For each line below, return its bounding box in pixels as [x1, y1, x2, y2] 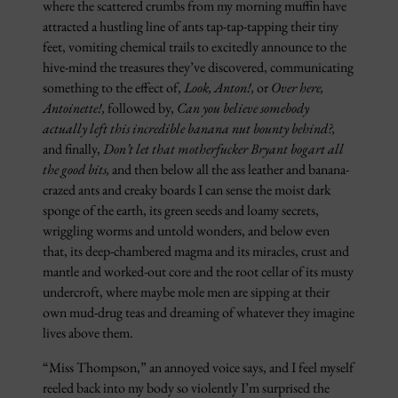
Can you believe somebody [177, 99, 309, 118]
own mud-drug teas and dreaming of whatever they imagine [43, 303, 354, 322]
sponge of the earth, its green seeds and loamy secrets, [43, 201, 319, 220]
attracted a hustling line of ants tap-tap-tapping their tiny [43, 17, 338, 36]
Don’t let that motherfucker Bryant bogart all [103, 139, 344, 159]
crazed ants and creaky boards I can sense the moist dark [43, 180, 330, 200]
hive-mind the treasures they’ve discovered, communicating [43, 58, 354, 77]
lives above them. [43, 323, 133, 343]
